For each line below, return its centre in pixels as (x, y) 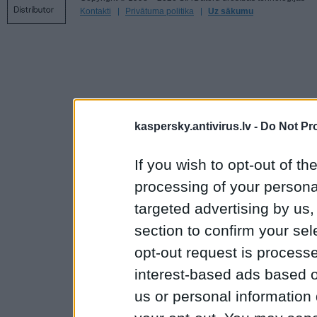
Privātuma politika (160, 11)
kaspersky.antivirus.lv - (197, 126)
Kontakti (96, 11)
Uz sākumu (231, 11)
